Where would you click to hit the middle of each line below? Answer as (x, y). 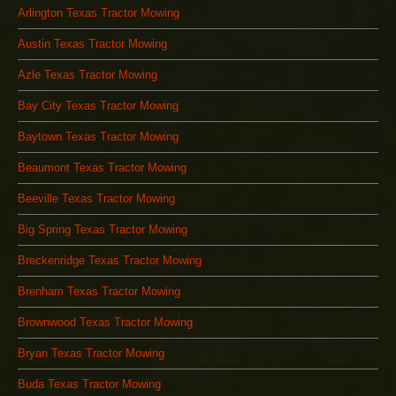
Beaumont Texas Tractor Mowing (102, 168)
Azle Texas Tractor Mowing (88, 75)
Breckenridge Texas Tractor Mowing (110, 261)
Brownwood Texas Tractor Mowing (105, 323)
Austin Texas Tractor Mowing (92, 44)
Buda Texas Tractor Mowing (89, 385)
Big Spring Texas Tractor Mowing (103, 230)
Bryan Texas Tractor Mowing (91, 354)
